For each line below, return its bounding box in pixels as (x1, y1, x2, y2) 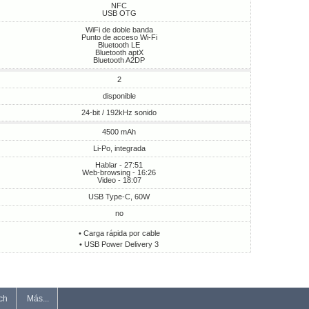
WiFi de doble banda (85, 26, 153, 34)
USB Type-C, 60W (88, 192, 150, 201)
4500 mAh (102, 128, 137, 136)
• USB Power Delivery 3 (79, 240, 159, 248)
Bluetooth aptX (94, 48, 143, 57)
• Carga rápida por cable (78, 229, 160, 237)
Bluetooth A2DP (93, 56, 146, 64)
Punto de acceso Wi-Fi (81, 33, 157, 41)
